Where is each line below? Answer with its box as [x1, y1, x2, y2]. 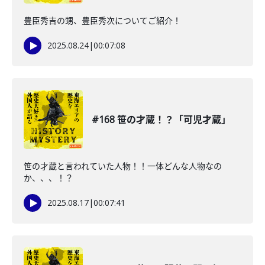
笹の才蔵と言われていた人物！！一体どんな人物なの [24, 160, 222, 172]
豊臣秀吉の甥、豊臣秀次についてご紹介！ [24, 15, 181, 26]
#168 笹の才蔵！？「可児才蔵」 [92, 113, 231, 126]
